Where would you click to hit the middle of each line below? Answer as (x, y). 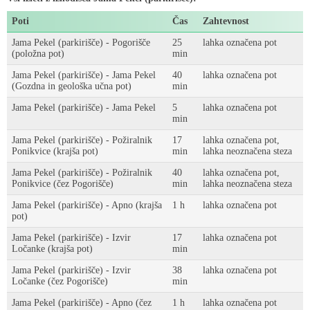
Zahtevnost (226, 21)
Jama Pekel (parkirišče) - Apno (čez (82, 303)
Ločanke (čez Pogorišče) (60, 281)
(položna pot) (38, 54)
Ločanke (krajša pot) (52, 249)
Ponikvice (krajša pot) (55, 151)
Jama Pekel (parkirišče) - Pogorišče (81, 43)
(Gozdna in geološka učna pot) (72, 86)
